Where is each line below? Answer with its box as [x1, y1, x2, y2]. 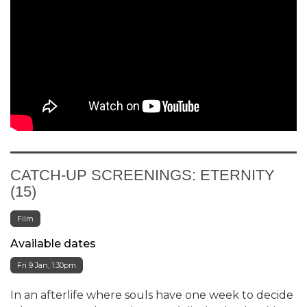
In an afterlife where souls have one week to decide [10, 288, 293, 302]
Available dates [10, 236, 96, 250]
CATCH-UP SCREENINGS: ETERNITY [10, 166, 275, 184]
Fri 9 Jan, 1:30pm [17, 260, 76, 270]
